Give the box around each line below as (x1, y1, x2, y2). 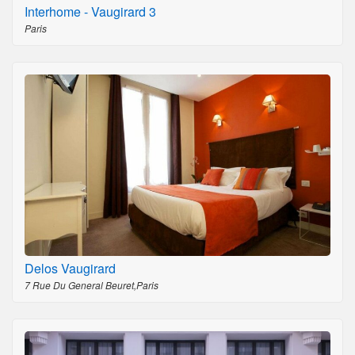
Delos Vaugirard (25, 258, 116, 277)
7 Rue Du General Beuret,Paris (25, 277, 158, 292)
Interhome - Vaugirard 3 (25, 2, 156, 21)
